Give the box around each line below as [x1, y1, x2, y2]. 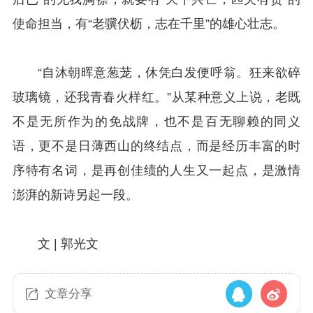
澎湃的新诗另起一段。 [12, 187, 138, 202]
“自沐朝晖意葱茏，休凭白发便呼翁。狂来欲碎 [37, 65, 301, 80]
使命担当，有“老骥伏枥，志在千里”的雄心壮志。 [12, 16, 285, 31]
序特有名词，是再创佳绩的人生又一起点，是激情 [12, 163, 301, 177]
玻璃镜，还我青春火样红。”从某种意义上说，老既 [12, 89, 301, 104]
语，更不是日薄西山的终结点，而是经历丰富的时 [12, 138, 301, 153]
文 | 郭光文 [37, 236, 99, 251]
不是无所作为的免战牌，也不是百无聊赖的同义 [12, 114, 301, 129]
